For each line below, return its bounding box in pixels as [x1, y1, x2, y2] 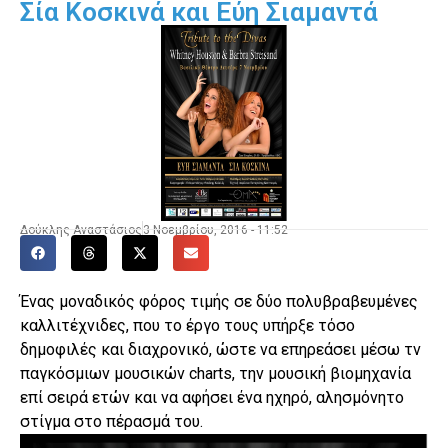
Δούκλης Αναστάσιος [20, 222, 142, 237]
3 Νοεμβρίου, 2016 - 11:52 [143, 222, 288, 237]
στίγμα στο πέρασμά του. [20, 411, 203, 431]
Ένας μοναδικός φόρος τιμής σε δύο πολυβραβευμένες [20, 291, 418, 311]
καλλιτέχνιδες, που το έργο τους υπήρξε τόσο [20, 315, 355, 335]
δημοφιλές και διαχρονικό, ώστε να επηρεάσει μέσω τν [20, 339, 421, 359]
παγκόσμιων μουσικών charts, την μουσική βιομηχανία [20, 363, 411, 383]
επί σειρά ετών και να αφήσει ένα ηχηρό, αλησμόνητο [20, 387, 404, 407]
